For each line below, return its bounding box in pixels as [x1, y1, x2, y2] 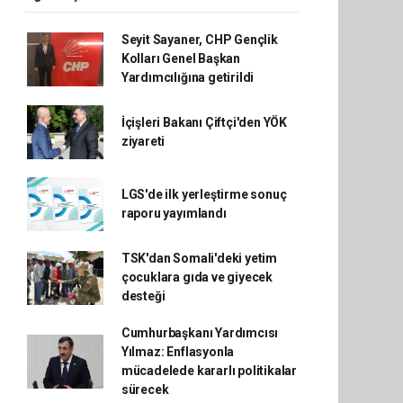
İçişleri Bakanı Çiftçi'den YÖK [121, 115, 288, 130]
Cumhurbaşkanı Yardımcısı [121, 326, 279, 340]
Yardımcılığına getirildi [121, 70, 255, 85]
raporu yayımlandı [121, 206, 227, 220]
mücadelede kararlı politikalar [121, 363, 298, 378]
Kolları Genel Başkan [121, 51, 240, 66]
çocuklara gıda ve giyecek [121, 270, 273, 284]
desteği [121, 289, 166, 303]
